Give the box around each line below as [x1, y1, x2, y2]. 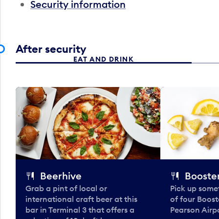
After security [16, 42, 87, 56]
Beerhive [40, 169, 82, 182]
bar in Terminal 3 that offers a [25, 204, 134, 215]
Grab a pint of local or [25, 183, 107, 193]
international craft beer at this [25, 194, 137, 204]
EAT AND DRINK [73, 54, 134, 64]
